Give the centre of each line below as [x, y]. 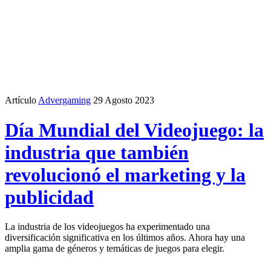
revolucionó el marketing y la [125, 175]
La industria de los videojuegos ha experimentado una [107, 227]
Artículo [21, 100]
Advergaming [64, 100]
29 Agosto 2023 [124, 100]
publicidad [49, 197]
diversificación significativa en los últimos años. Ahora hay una [125, 238]
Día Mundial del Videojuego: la [134, 130]
